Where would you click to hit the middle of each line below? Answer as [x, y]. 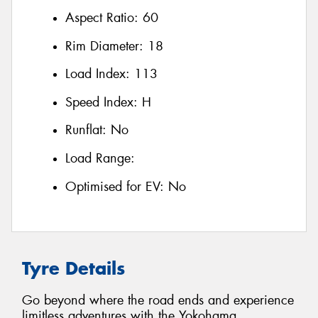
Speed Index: [104, 102]
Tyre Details [73, 269]
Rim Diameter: [106, 46]
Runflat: [88, 130]
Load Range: [100, 158]
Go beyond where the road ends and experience [158, 300]
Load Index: [100, 74]
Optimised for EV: [117, 186]
